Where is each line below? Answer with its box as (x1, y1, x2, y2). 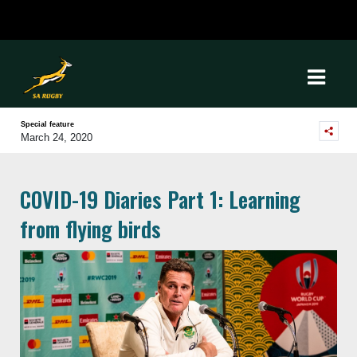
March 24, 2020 (21, 131, 92, 143)
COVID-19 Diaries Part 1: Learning (20, 183, 300, 215)
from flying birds (20, 213, 161, 245)
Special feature (21, 120, 74, 128)
